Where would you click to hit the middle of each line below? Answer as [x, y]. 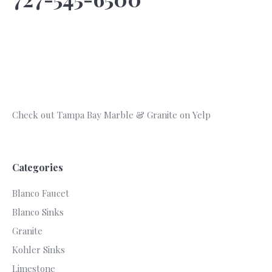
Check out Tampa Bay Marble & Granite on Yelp [111, 115]
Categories [38, 167]
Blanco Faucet [41, 193]
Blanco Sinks [38, 212]
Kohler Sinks [39, 250]
